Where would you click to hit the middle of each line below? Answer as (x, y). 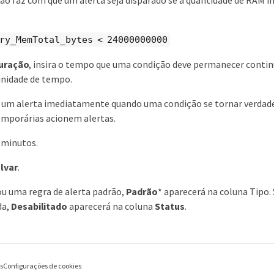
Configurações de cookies (42, 266)
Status (170, 206)
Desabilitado (39, 206)
